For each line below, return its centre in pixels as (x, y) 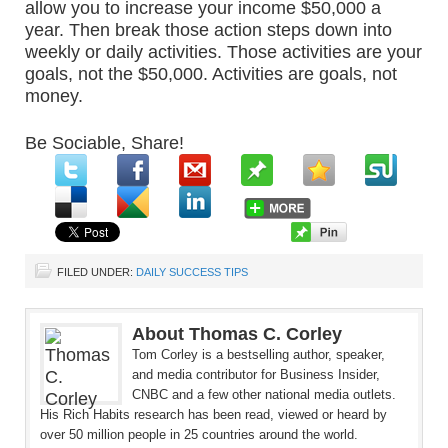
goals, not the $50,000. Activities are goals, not (211, 74)
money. (54, 96)
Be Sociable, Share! (104, 143)
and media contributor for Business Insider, (256, 374)
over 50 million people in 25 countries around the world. (199, 434)
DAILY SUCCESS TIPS (192, 272)
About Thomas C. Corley (237, 334)
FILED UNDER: (96, 272)
